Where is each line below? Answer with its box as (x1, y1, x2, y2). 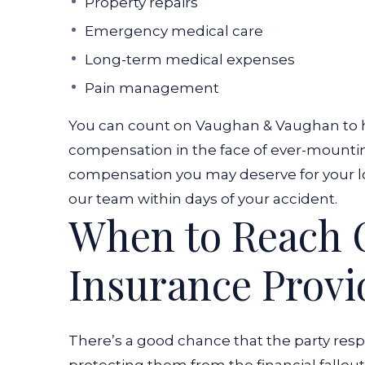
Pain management (85, 79, 219, 96)
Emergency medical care (85, 22, 263, 39)
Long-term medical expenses (85, 51, 295, 68)
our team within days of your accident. (68, 190, 337, 207)
